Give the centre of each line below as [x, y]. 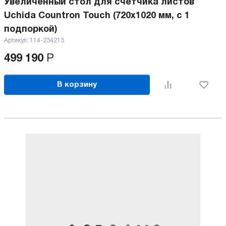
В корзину [77, 84]
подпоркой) [31, 30]
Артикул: [17, 41]
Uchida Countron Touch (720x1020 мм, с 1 [97, 16]
